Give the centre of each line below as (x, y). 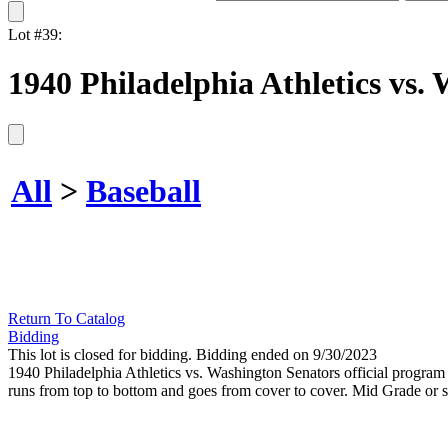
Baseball (143, 191)
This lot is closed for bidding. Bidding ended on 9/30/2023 (192, 354)
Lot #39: (35, 34)
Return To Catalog (66, 318)
